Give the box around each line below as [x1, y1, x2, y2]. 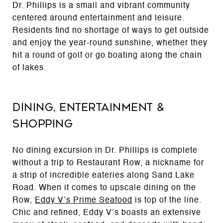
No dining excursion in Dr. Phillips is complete [12, 146, 198, 155]
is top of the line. [132, 196, 202, 205]
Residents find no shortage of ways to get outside [12, 26, 209, 35]
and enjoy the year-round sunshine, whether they [12, 39, 208, 47]
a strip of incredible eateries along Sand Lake [12, 171, 195, 180]
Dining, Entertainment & [12, 101, 165, 113]
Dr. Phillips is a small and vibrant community [12, 1, 190, 10]
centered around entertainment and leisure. [12, 14, 185, 22]
